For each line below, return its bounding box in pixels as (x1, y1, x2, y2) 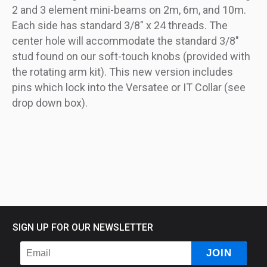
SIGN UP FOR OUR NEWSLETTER (13, 222, 153, 234)
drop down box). (12, 97, 88, 110)
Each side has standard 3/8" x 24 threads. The (12, 19, 228, 32)
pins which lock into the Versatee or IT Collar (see (12, 81, 246, 94)
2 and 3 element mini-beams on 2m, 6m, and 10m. (12, 4, 246, 17)
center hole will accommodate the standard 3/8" (12, 35, 239, 48)
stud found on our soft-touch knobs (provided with (12, 50, 250, 63)
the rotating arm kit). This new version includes (12, 66, 233, 79)
